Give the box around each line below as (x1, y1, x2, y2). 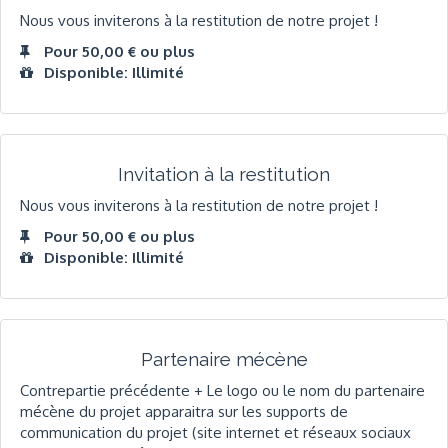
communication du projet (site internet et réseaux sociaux (20, 422, 411, 442)
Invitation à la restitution (118, 163, 330, 186)
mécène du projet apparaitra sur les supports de (20, 401, 348, 421)
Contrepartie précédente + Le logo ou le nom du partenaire (20, 380, 425, 400)
